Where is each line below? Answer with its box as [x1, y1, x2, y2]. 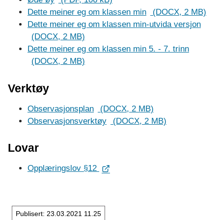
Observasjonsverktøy [27, 116, 107, 126]
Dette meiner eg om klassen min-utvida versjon [27, 20, 201, 29]
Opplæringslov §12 [27, 164, 99, 173]
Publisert [16, 209, 43, 218]
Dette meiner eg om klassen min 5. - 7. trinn [27, 44, 189, 54]
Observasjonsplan [27, 104, 94, 113]
